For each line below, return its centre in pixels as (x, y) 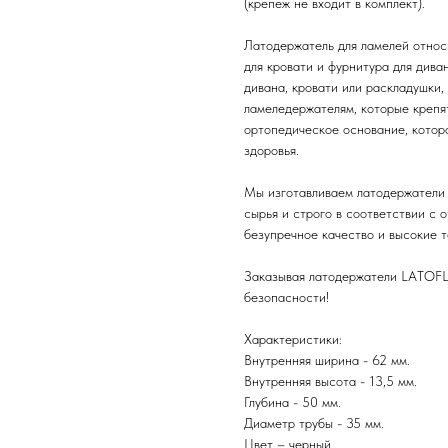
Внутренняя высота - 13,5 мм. (330, 380)
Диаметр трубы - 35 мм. (314, 422)
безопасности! (286, 296)
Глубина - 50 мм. (292, 401)
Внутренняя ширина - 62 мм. (327, 359)
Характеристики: (293, 338)
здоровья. (271, 149)
